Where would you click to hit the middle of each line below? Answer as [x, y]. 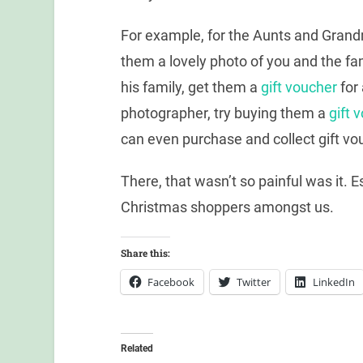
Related [137, 348]
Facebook [171, 282]
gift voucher [299, 88]
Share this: [145, 252]
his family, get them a [190, 88]
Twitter [253, 282]
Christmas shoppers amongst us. [227, 207]
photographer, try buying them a [224, 113]
